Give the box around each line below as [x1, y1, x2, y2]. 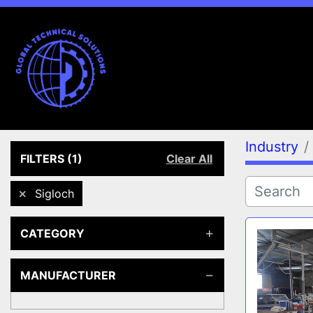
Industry [245, 138, 298, 155]
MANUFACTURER [20, 268, 116, 282]
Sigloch [35, 187, 74, 201]
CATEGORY [20, 226, 85, 240]
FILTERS [20, 152, 64, 166]
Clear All [166, 152, 212, 166]
